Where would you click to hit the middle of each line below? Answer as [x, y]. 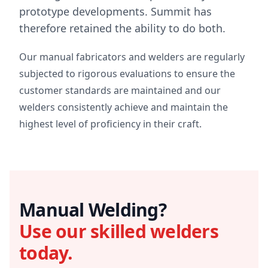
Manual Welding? [93, 210]
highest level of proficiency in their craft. [110, 124]
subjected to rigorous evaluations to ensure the [127, 74]
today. [46, 253]
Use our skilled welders [119, 231]
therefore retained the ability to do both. [122, 28]
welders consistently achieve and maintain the [124, 107]
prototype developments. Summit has [115, 11]
